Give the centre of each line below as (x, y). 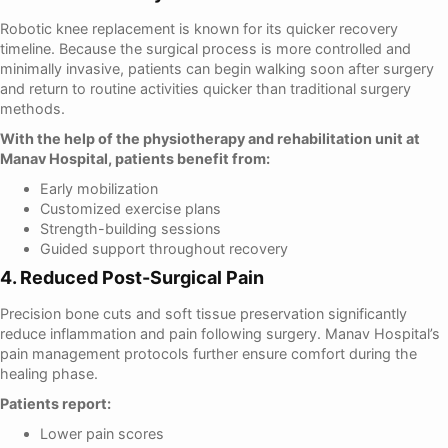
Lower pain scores (102, 433)
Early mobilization (99, 188)
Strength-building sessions (130, 228)
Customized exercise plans (130, 208)
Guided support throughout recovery (164, 248)
